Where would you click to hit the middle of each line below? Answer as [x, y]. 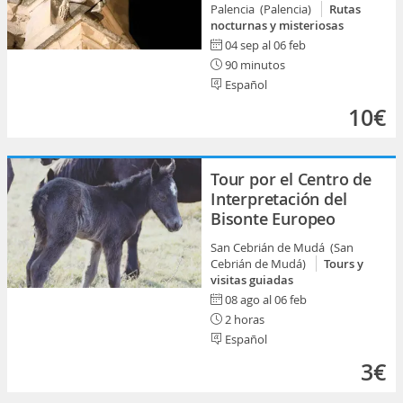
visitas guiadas [252, 280]
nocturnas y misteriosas [277, 25]
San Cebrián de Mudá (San [282, 247]
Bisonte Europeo [273, 219]
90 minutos [254, 65]
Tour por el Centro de [291, 179]
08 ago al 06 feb [266, 300]
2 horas [243, 319]
